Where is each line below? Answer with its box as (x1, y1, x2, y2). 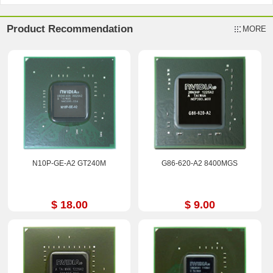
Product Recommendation (7, 23, 133, 35)
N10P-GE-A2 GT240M (32, 158, 107, 168)
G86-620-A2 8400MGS (161, 158, 238, 168)
